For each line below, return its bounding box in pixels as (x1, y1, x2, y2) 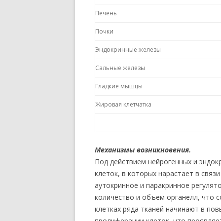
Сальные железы (95, 64, 145, 72)
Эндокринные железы (95, 45, 161, 54)
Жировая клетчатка (95, 100, 151, 109)
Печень (95, 9, 117, 17)
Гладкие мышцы (95, 82, 143, 90)
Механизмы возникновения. (95, 145, 191, 154)
